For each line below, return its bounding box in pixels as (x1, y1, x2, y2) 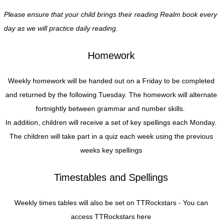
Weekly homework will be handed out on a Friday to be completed (7, 76, 215, 85)
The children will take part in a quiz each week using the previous (9, 132, 213, 140)
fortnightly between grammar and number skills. (35, 104, 187, 112)
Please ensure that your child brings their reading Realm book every (4, 10, 217, 18)
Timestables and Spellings (54, 171, 168, 183)
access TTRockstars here (71, 212, 151, 221)
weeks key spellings (80, 146, 142, 154)
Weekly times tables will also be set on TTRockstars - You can (14, 198, 208, 207)
